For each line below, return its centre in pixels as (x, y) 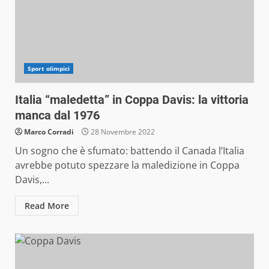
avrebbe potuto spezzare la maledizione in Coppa (127, 165)
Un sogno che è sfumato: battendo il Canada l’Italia (130, 150)
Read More (47, 205)
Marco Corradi (49, 131)
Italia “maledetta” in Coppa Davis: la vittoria (132, 99)
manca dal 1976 (57, 115)
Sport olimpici (49, 68)
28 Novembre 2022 (122, 131)
